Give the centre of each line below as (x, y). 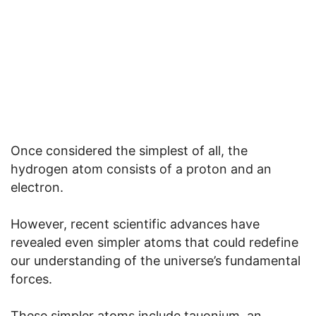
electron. (37, 187)
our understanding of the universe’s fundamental (156, 260)
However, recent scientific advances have (135, 224)
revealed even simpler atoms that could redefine (154, 242)
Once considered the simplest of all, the (129, 150)
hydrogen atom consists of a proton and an (141, 169)
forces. (31, 279)
